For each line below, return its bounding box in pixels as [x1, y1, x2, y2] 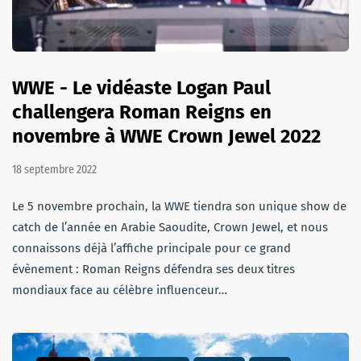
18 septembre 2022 [12, 163, 97, 177]
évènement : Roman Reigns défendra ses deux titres [12, 262, 295, 277]
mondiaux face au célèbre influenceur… [12, 283, 227, 298]
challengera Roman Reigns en [12, 101, 272, 124]
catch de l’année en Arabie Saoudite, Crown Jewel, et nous [12, 220, 328, 235]
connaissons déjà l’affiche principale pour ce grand [12, 241, 291, 256]
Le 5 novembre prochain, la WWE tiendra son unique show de [12, 199, 346, 214]
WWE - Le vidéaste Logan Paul [12, 77, 271, 100]
